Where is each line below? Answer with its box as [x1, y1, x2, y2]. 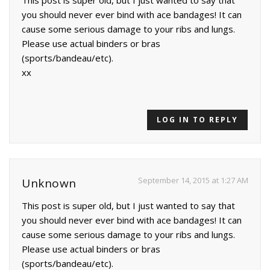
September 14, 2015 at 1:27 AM [138, 174, 248, 186]
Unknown [22, 175, 77, 191]
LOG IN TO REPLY [157, 114, 238, 125]
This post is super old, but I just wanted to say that [22, 199, 235, 212]
